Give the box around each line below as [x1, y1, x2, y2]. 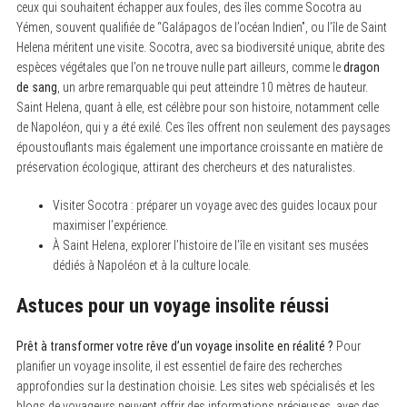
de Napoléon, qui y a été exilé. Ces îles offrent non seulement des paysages [15, 119, 391, 134]
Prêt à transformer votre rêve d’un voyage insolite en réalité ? [15, 338, 333, 353]
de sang [15, 79, 57, 94]
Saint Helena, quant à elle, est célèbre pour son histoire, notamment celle [15, 99, 379, 114]
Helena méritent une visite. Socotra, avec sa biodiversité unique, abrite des [15, 39, 385, 55]
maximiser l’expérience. [52, 217, 168, 233]
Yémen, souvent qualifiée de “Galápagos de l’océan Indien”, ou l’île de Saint [15, 19, 387, 35]
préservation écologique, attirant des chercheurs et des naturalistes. [15, 159, 355, 174]
